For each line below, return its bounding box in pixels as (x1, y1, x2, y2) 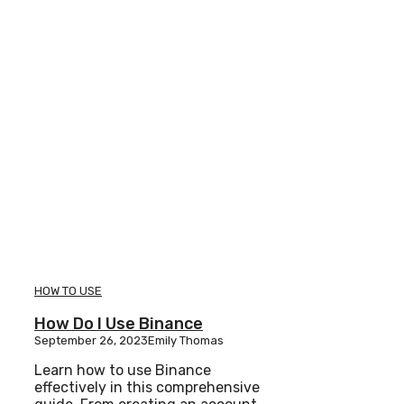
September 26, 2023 (34, 334, 148, 348)
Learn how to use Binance (34, 362, 211, 380)
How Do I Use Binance (34, 314, 203, 335)
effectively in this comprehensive (34, 379, 260, 397)
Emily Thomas (148, 334, 224, 348)
